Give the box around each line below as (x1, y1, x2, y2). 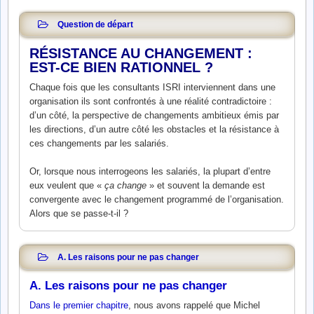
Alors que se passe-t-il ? (29, 207, 128, 219)
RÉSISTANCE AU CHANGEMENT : (29, 45, 252, 61)
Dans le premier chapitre (29, 299, 128, 310)
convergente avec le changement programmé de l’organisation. (29, 193, 284, 205)
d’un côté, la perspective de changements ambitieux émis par (29, 110, 279, 121)
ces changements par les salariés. (29, 138, 169, 149)
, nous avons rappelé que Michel (128, 299, 260, 310)
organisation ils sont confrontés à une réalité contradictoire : (29, 96, 272, 107)
